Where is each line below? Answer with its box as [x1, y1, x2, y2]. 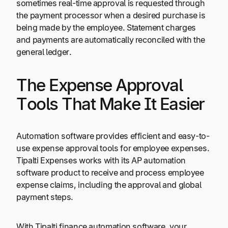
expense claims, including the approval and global [16, 179, 202, 190]
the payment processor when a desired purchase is [16, 10, 206, 21]
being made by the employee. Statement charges [16, 22, 196, 33]
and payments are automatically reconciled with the [16, 35, 206, 45]
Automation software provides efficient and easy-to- [16, 130, 210, 141]
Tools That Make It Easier [16, 93, 209, 114]
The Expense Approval [16, 74, 183, 95]
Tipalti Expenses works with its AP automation [16, 155, 186, 165]
